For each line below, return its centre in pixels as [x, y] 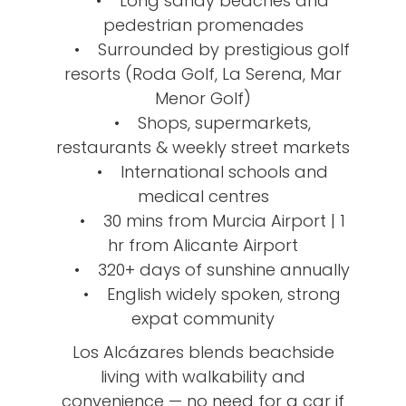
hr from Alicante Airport [203, 245]
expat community [203, 318]
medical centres [203, 196]
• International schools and [203, 171]
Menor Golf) [203, 98]
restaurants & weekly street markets [203, 147]
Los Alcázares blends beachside [203, 352]
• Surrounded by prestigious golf [203, 49]
